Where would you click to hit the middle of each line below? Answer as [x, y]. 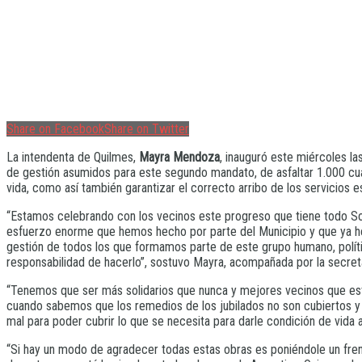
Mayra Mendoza [179, 158]
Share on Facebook [55, 129]
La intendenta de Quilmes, [73, 158]
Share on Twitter [147, 129]
